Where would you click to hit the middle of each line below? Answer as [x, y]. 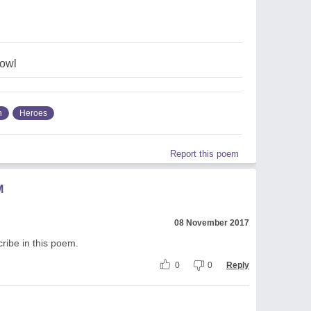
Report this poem [204, 153]
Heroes [33, 113]
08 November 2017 [212, 222]
